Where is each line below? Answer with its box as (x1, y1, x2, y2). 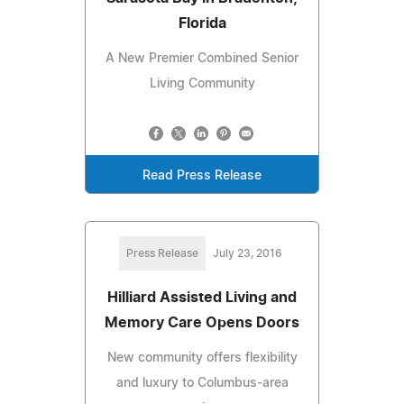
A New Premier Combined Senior (106, 51, 298, 65)
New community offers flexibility (106, 351, 298, 364)
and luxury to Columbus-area (115, 376, 289, 390)
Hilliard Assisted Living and (107, 289, 297, 305)
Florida (178, 15, 226, 31)
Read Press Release (142, 169, 262, 182)
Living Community (149, 77, 255, 90)
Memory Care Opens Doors (105, 315, 299, 330)
